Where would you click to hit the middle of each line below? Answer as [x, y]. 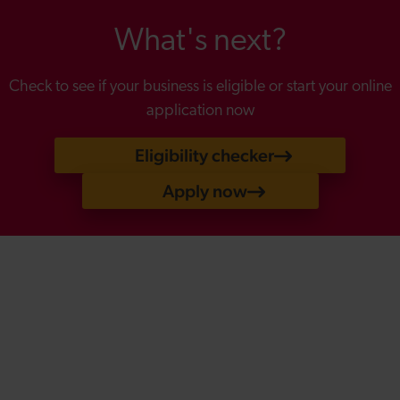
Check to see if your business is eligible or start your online [200, 87]
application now [200, 112]
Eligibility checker [204, 156]
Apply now [204, 192]
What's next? [200, 42]
